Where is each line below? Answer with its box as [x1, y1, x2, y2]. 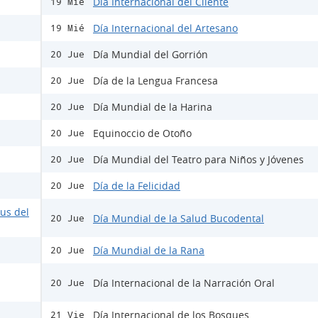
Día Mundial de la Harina [93, 100, 212, 114]
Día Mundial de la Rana [93, 243, 204, 257]
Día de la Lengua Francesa [93, 74, 218, 87]
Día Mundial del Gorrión [93, 48, 208, 61]
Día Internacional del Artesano [93, 21, 238, 35]
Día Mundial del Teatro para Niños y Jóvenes [93, 153, 304, 166]
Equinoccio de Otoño [93, 126, 192, 140]
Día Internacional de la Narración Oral [93, 275, 275, 290]
